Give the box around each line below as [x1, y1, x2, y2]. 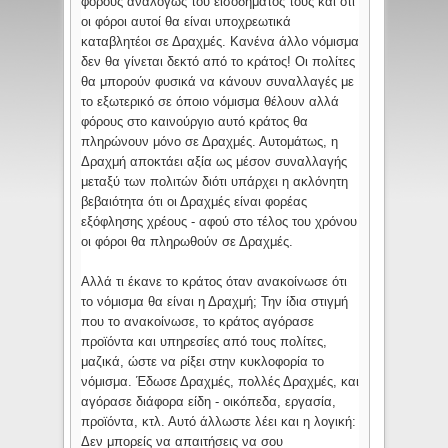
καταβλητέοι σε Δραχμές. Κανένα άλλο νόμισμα [81, 34, 360, 50]
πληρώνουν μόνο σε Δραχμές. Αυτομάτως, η [81, 134, 339, 150]
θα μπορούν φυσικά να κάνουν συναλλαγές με [81, 74, 355, 90]
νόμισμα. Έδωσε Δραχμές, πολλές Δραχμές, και [81, 374, 360, 390]
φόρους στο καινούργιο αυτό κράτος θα [81, 114, 309, 130]
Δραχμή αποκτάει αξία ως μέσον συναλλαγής [81, 154, 348, 170]
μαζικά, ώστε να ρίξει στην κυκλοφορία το [81, 354, 325, 370]
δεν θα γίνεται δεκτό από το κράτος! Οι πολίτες [81, 54, 356, 70]
